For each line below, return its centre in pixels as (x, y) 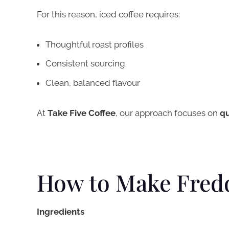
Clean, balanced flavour (93, 83)
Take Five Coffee (82, 113)
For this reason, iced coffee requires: (108, 15)
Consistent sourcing (85, 64)
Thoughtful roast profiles (95, 44)
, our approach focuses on (168, 113)
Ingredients (61, 212)
